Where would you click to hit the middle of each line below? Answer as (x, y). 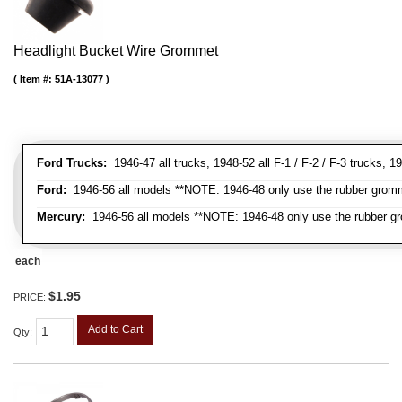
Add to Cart (115, 330)
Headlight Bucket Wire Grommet (116, 51)
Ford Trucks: (72, 163)
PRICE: (31, 297)
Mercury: (61, 217)
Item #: (37, 79)
